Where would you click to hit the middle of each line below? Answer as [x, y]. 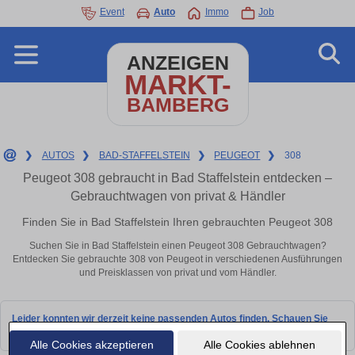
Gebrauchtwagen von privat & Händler [177, 196]
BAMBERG [177, 105]
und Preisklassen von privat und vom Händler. [177, 273]
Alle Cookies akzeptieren [92, 344]
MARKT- [177, 84]
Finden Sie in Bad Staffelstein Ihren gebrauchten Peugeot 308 [177, 221]
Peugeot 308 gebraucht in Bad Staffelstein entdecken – [177, 178]
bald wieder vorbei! [55, 332]
